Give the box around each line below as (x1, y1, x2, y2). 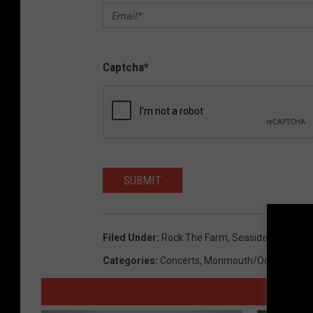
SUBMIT (124, 173, 161, 188)
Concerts (160, 255, 200, 267)
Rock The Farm (161, 232, 228, 244)
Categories (103, 255, 155, 267)
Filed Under (103, 232, 156, 244)
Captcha (103, 60, 144, 75)
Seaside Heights (232, 232, 303, 244)
